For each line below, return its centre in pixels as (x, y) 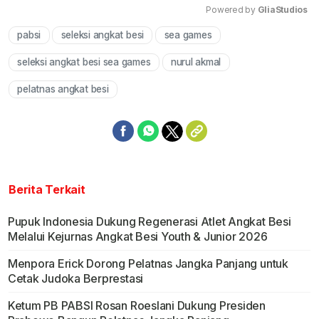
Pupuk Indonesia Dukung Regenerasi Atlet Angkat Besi (149, 222)
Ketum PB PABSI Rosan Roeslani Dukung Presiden (137, 306)
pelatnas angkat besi (63, 89)
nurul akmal (196, 62)
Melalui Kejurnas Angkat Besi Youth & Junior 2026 (137, 237)
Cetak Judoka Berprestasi (75, 279)
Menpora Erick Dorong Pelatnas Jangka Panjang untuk (148, 264)
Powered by (232, 10)
